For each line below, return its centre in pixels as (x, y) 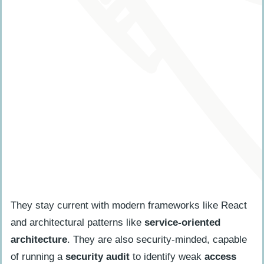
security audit (98, 256)
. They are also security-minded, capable (157, 239)
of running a (38, 256)
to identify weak (167, 256)
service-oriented (182, 222)
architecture (39, 239)
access (220, 256)
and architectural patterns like (77, 222)
